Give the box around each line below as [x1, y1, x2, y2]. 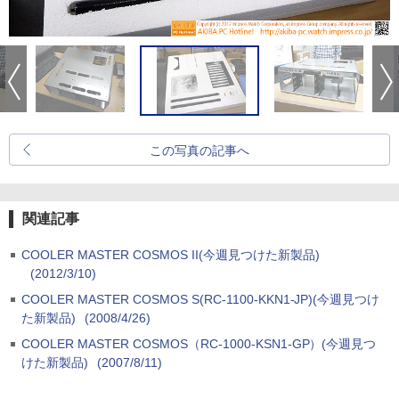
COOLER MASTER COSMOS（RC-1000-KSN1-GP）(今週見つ [21, 337, 377, 351]
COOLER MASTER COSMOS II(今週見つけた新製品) [21, 248, 320, 262]
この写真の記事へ [150, 143, 249, 158]
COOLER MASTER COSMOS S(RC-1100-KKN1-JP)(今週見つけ [21, 292, 380, 306]
